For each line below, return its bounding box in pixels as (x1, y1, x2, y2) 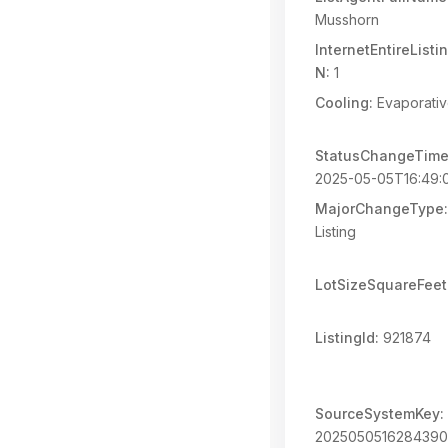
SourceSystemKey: (315, 405, 444, 422)
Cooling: (315, 94, 373, 111)
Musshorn (315, 11, 379, 28)
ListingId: (315, 329, 379, 346)
